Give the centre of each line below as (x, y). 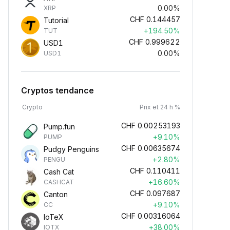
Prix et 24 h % (160, 107)
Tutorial (56, 20)
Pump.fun (59, 127)
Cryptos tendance (57, 90)
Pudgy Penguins (71, 149)
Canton (56, 194)
